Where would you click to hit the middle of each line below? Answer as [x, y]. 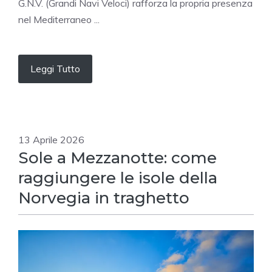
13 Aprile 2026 [51, 140]
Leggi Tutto [55, 69]
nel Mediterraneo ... [59, 20]
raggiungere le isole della [118, 178]
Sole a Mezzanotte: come [117, 158]
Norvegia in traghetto [104, 198]
